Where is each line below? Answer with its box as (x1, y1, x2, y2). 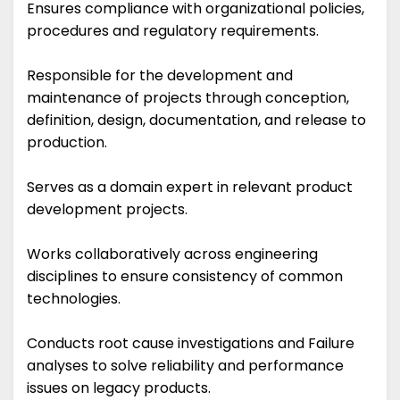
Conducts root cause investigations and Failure (27, 333, 354, 354)
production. (27, 132, 107, 154)
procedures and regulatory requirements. (27, 21, 319, 42)
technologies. (27, 288, 121, 310)
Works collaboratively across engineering (27, 244, 318, 265)
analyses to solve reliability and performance (27, 355, 344, 377)
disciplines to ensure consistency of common (27, 266, 343, 287)
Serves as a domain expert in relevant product (27, 177, 353, 198)
